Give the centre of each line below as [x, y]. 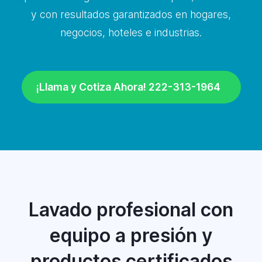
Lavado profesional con [131, 210]
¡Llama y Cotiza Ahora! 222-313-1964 [128, 87]
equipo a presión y [131, 235]
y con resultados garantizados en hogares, [131, 14]
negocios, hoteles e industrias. [131, 32]
